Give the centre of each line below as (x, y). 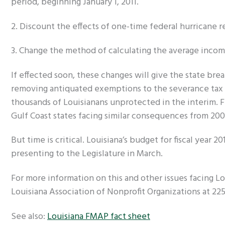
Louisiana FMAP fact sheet (99, 216)
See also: (29, 216)
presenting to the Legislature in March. (87, 154)
